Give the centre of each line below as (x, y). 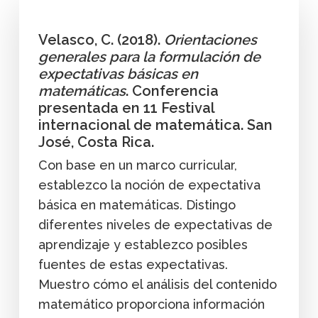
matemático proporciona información (151, 304)
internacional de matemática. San (155, 125)
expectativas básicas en (118, 73)
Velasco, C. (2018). (101, 39)
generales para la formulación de (149, 56)
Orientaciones (210, 39)
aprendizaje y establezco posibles (143, 244)
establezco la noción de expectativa (149, 185)
